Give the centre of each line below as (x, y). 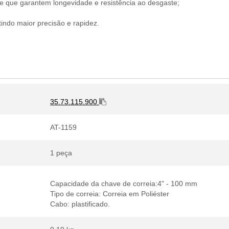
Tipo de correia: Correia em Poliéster (110, 194)
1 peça (61, 153)
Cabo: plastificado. (80, 204)
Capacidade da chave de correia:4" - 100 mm (124, 184)
